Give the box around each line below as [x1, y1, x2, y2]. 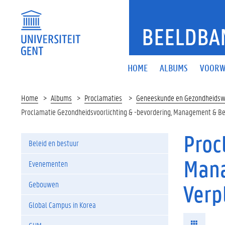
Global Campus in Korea [29, 199, 96, 210]
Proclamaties [84, 92, 122, 103]
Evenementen [29, 158, 68, 169]
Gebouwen [29, 179, 59, 189]
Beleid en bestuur [29, 138, 79, 148]
